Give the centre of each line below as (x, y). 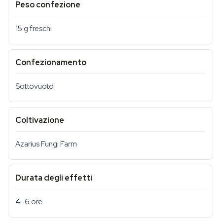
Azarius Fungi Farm (46, 144)
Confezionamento (51, 62)
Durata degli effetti (54, 178)
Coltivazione (40, 120)
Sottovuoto (35, 86)
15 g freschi (34, 29)
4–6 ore (29, 202)
